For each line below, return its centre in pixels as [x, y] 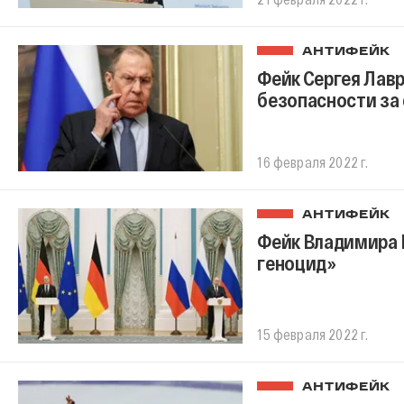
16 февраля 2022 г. [313, 162]
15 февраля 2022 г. [313, 334]
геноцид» [297, 263]
